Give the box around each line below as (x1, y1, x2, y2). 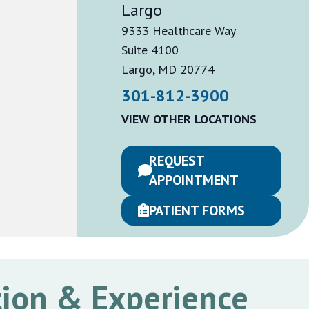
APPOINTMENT (149, 171, 239, 189)
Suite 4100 (121, 42, 179, 58)
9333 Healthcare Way (121, 23, 236, 39)
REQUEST (149, 152, 205, 170)
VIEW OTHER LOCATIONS (121, 111, 257, 127)
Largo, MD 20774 (121, 61, 215, 77)
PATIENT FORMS (149, 201, 245, 219)
